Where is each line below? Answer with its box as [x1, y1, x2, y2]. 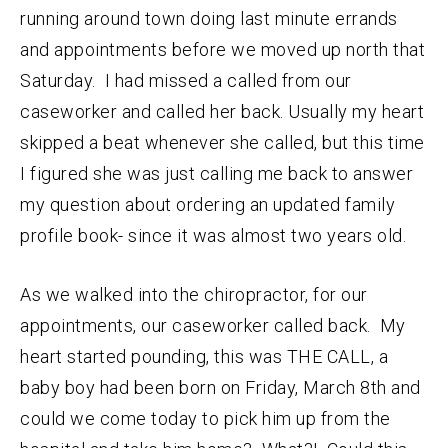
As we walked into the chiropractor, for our [20, 283, 368, 305]
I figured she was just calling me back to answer [20, 162, 413, 184]
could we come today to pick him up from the [20, 407, 391, 429]
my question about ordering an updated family [20, 193, 395, 215]
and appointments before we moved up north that [20, 38, 425, 60]
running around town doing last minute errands [20, 7, 398, 29]
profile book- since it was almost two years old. [20, 224, 415, 246]
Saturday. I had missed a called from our [20, 69, 352, 91]
